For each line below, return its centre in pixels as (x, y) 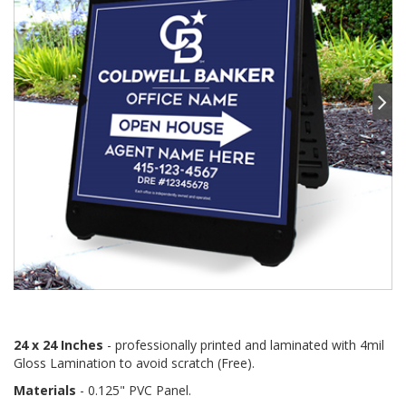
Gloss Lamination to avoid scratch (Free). (134, 363)
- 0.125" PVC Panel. (134, 390)
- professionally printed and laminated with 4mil (244, 345)
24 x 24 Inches (58, 345)
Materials (45, 390)
